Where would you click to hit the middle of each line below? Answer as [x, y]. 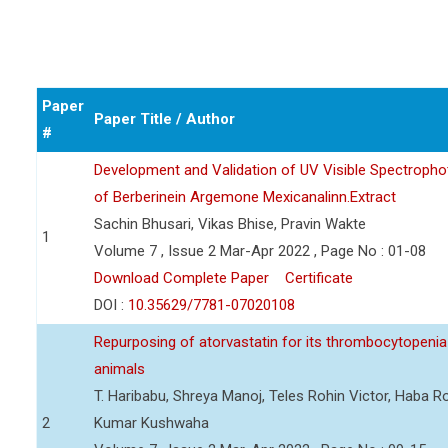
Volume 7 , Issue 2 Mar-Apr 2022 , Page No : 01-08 [260, 251]
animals [119, 369]
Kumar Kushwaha [151, 423]
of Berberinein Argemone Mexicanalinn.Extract [245, 197]
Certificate [319, 278]
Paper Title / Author [164, 119]
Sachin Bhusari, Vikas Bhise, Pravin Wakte [230, 224]
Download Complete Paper [181, 278]
